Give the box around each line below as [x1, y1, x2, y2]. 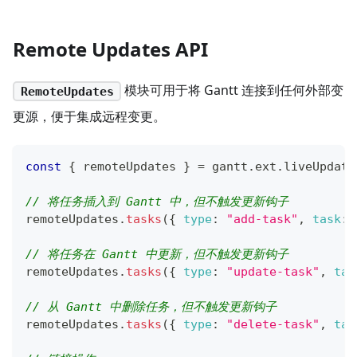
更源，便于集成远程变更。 [13, 107, 166, 125]
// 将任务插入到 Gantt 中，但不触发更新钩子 [25, 194, 288, 209]
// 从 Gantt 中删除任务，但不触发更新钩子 [25, 299, 277, 314]
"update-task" [226, 264, 320, 279]
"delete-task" [226, 316, 320, 331]
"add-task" [226, 211, 298, 226]
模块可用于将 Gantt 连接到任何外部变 [121, 80, 344, 99]
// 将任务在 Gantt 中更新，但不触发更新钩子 [25, 246, 288, 261]
